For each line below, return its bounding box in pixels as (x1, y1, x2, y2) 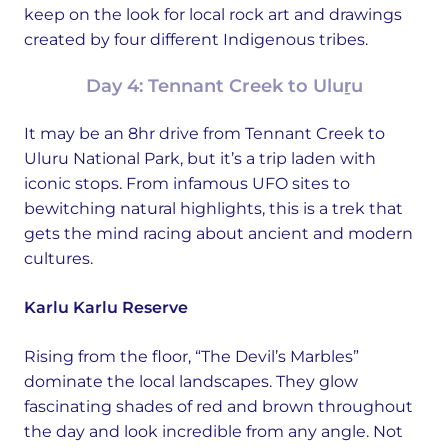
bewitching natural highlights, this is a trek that (24, 199, 403, 218)
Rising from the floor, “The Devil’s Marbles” (24, 347, 359, 366)
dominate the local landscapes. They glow (24, 372, 358, 391)
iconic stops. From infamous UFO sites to (24, 174, 350, 193)
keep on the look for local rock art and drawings (24, 5, 402, 24)
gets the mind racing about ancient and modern (24, 224, 413, 243)
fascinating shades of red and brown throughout (24, 397, 413, 416)
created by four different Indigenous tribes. (24, 30, 368, 49)
